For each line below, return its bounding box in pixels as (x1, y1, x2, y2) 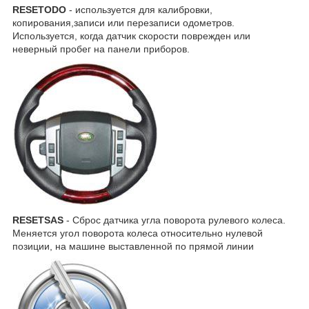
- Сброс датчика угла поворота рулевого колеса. (63, 215, 286, 226)
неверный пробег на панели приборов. (12, 43, 190, 55)
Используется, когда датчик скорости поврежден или (12, 30, 250, 42)
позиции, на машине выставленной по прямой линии (12, 241, 254, 252)
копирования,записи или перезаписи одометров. (12, 17, 235, 29)
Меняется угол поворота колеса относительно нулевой (12, 228, 263, 239)
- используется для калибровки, (66, 4, 212, 16)
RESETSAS (12, 215, 63, 226)
